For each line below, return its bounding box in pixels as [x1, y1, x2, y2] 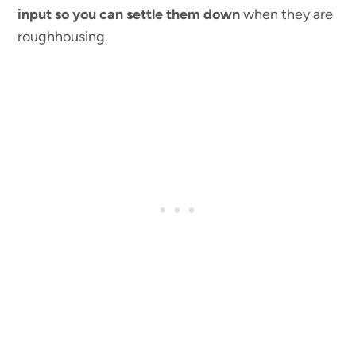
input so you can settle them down [17, 5, 244, 23]
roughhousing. [17, 27, 109, 45]
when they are [243, 5, 334, 23]
